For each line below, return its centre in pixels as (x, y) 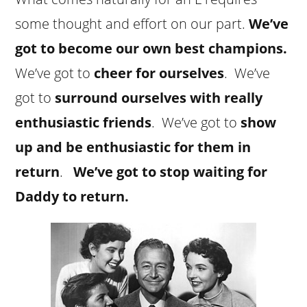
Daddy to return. (72, 196)
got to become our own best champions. (153, 48)
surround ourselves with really (159, 97)
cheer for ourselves (159, 73)
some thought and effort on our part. (132, 23)
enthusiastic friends (84, 122)
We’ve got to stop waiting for (171, 171)
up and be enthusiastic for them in (133, 147)
